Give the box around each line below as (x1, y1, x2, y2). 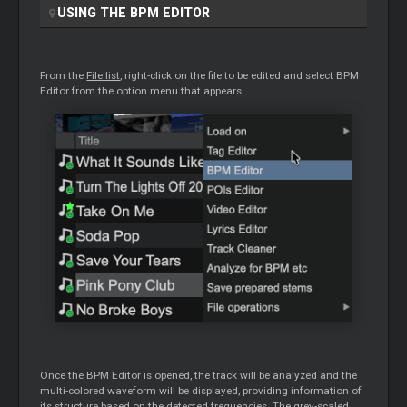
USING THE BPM (57, 5, 164, 20)
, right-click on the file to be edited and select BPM (120, 68, 360, 82)
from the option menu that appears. (72, 84, 245, 97)
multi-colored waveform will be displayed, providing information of (40, 383, 362, 397)
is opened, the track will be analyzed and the (144, 368, 358, 382)
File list (86, 68, 121, 82)
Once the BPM (40, 368, 113, 382)
